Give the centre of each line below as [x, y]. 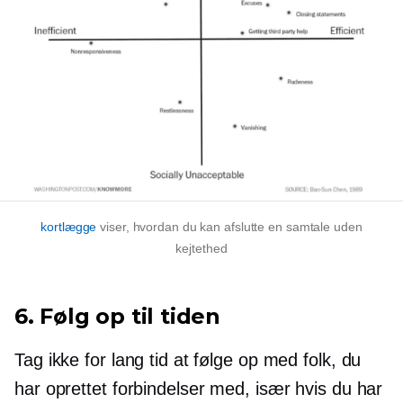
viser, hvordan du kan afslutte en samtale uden [229, 226]
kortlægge [69, 226]
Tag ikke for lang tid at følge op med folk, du [188, 359]
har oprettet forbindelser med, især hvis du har [199, 388]
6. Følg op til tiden [117, 316]
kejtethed [201, 248]
